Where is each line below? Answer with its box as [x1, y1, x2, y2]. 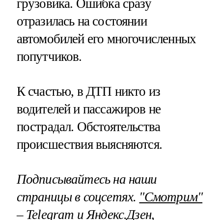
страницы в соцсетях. [16, 189, 139, 204]
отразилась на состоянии [16, 13, 147, 28]
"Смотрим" [139, 189, 203, 204]
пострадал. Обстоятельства [16, 119, 161, 134]
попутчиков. [16, 49, 82, 64]
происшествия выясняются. [16, 137, 163, 152]
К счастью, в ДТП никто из [16, 83, 161, 99]
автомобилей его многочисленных [16, 31, 196, 46]
